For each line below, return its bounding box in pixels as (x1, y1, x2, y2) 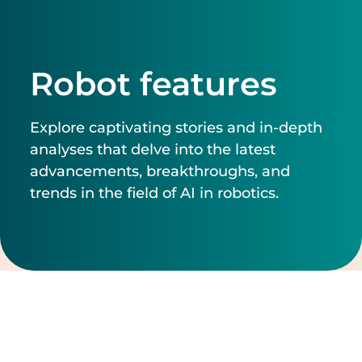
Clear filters (245, 319, 328, 339)
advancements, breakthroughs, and (29, 162, 290, 181)
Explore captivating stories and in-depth (29, 118, 322, 137)
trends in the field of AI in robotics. (29, 183, 279, 203)
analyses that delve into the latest (29, 140, 276, 159)
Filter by (29, 315, 124, 343)
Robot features (29, 64, 277, 104)
